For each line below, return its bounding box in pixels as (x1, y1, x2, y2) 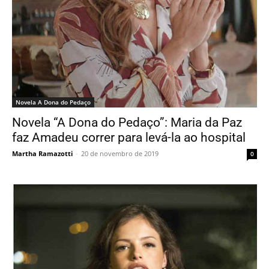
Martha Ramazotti (12, 148, 73, 158)
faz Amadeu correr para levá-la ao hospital (12, 130, 246, 145)
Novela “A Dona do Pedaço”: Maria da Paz (12, 115, 242, 130)
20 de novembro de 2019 (81, 148, 159, 158)
